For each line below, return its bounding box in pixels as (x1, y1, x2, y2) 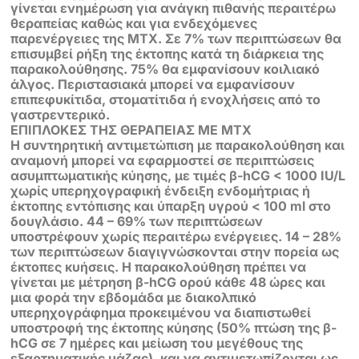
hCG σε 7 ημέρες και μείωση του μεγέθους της (10, 334, 304, 351)
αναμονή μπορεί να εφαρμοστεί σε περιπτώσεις (10, 151, 315, 168)
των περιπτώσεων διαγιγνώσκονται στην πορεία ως (10, 243, 340, 260)
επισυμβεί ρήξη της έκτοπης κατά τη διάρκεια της (10, 45, 325, 62)
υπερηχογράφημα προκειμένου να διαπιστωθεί (10, 304, 312, 321)
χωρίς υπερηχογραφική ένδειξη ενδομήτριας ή (10, 182, 311, 199)
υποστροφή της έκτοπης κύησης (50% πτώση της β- (10, 319, 337, 336)
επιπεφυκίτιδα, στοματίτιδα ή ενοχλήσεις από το (10, 91, 321, 107)
